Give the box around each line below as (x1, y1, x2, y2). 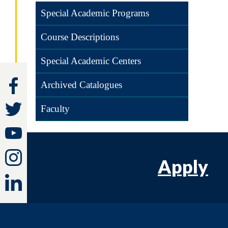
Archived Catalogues (41, 79, 122, 90)
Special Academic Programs (41, 8, 149, 18)
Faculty (41, 103, 70, 114)
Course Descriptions (41, 32, 119, 42)
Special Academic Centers (41, 55, 141, 66)
